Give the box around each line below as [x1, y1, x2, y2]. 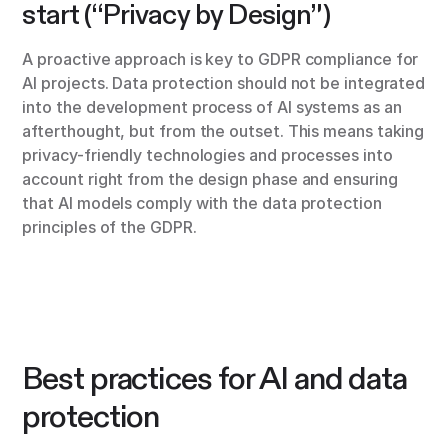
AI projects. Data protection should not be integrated [22, 73, 426, 94]
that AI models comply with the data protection [22, 193, 382, 214]
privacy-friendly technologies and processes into [22, 145, 393, 166]
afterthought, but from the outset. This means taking [22, 121, 425, 142]
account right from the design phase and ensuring [22, 169, 398, 190]
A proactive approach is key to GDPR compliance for [22, 49, 419, 70]
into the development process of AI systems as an [22, 97, 402, 118]
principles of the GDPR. [22, 217, 197, 238]
